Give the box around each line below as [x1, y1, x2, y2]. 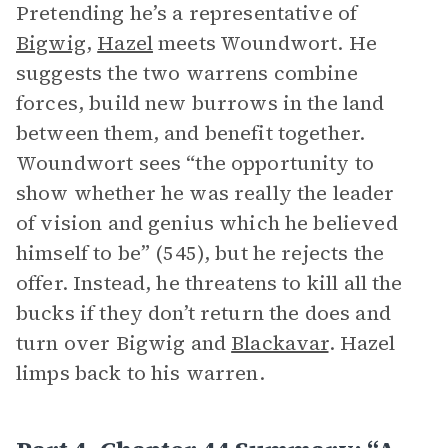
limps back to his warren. [16, 359, 265, 387]
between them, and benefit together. [16, 119, 366, 147]
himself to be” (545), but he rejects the [16, 239, 384, 267]
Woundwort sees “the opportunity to [16, 149, 375, 177]
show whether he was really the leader [16, 179, 395, 207]
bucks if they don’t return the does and [16, 299, 391, 327]
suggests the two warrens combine [16, 59, 358, 87]
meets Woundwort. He [152, 29, 377, 57]
